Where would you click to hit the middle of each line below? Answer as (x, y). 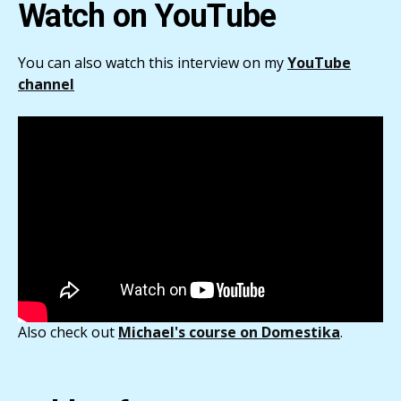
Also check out (68, 333)
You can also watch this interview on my (153, 62)
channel (46, 84)
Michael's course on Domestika (229, 333)
